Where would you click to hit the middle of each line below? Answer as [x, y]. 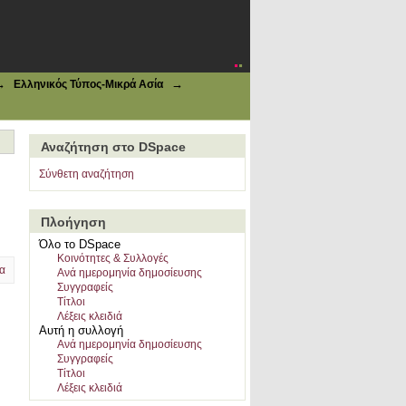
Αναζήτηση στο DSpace [113, 147]
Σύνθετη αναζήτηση [87, 174]
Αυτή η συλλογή [81, 330]
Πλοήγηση [73, 222]
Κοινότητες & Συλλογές [113, 258]
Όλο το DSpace [80, 244]
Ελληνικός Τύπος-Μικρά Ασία [88, 84]
